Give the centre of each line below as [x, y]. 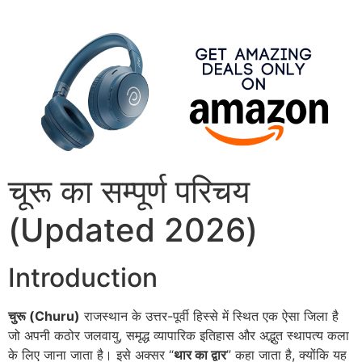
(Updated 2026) [133, 230]
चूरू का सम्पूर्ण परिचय [129, 192]
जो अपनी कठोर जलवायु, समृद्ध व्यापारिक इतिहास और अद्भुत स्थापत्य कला [179, 336]
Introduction [83, 278]
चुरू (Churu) [44, 316]
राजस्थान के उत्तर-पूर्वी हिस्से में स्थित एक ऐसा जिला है [209, 316]
